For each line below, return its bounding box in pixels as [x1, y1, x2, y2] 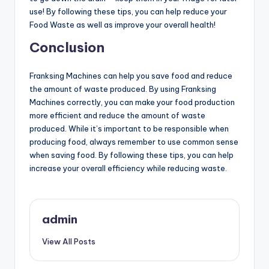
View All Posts [42, 236, 95, 246]
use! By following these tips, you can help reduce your [29, 7, 227, 17]
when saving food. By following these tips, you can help [29, 150, 234, 160]
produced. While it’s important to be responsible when [29, 124, 229, 134]
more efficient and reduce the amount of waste [29, 110, 205, 121]
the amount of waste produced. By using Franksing [29, 84, 216, 94]
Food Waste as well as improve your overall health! [29, 20, 216, 30]
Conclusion [29, 39, 104, 56]
